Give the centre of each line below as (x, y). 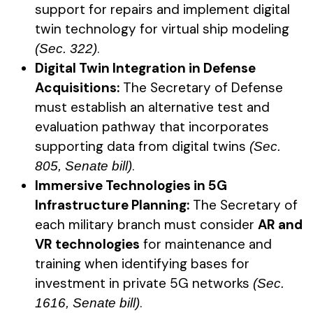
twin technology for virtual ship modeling (162, 29)
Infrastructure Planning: (112, 205)
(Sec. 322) (66, 48)
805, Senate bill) (83, 166)
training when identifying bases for (142, 263)
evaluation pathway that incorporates (152, 126)
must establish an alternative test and (152, 107)
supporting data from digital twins (142, 146)
